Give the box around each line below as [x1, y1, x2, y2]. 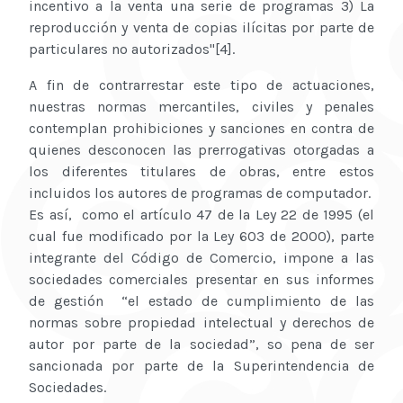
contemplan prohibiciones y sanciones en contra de [29, 120, 374, 138]
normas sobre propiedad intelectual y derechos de [29, 314, 374, 332]
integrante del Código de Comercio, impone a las [29, 249, 374, 267]
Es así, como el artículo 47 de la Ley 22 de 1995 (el [29, 206, 374, 224]
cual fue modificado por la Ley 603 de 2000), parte [29, 228, 374, 246]
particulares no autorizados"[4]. [29, 40, 235, 58]
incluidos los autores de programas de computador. [29, 184, 374, 202]
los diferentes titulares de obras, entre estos [29, 163, 374, 181]
